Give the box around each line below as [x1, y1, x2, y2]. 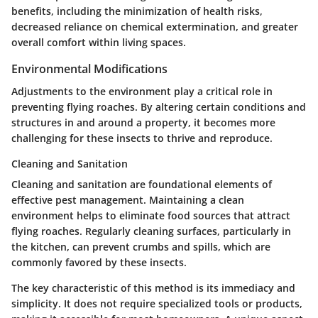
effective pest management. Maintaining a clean [11, 193, 244, 207]
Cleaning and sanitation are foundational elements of [11, 177, 272, 191]
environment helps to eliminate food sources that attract [11, 209, 290, 222]
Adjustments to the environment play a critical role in [11, 84, 273, 98]
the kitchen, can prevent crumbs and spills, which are [11, 240, 270, 253]
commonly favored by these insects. [11, 256, 187, 269]
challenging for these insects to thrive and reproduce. [11, 131, 273, 145]
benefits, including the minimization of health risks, [11, 4, 263, 18]
